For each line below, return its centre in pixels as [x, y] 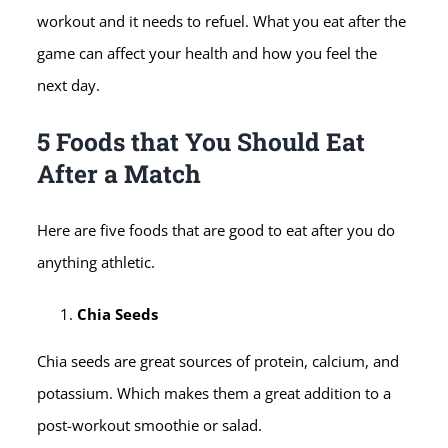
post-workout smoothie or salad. [150, 425]
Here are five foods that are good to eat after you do [216, 230]
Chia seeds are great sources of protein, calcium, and [218, 361]
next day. [69, 85]
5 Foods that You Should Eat [201, 141]
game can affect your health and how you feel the [207, 53]
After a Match [119, 173]
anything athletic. [96, 262]
